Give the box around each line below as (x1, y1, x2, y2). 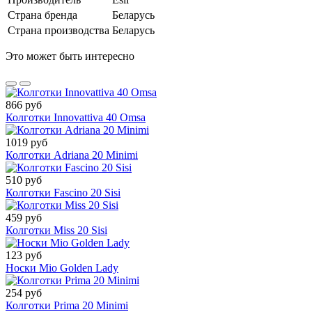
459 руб (6, 212, 42, 224)
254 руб (6, 287, 42, 299)
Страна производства (8, 24, 109, 37)
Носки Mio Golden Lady (6, 262, 118, 274)
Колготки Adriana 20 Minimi (6, 149, 138, 162)
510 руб (6, 174, 42, 187)
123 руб (6, 249, 42, 262)
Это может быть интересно (6, 50, 134, 63)
